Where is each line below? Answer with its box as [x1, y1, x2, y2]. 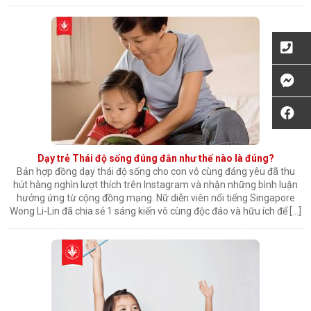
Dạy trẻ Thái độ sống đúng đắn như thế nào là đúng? [37, 153, 274, 165]
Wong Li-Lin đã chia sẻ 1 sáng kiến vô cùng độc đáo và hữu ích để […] [10, 205, 301, 217]
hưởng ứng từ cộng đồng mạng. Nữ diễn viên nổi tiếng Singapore [16, 192, 295, 204]
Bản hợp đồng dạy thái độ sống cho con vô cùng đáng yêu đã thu [16, 166, 295, 178]
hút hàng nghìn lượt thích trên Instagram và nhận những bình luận [13, 179, 298, 191]
